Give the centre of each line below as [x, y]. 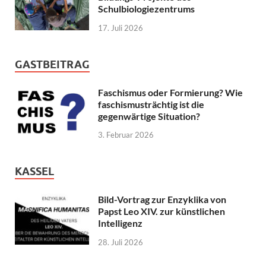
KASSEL [34, 172]
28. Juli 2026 [121, 243]
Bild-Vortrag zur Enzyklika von [162, 199]
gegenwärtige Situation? [149, 116]
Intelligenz [120, 223]
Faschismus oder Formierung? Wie [170, 92]
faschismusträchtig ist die [151, 104]
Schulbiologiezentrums [146, 8]
